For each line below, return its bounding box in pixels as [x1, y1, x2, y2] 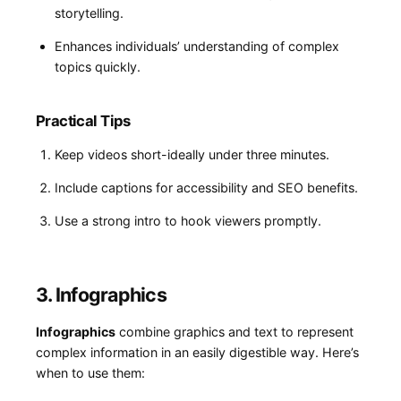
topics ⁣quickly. [54, 59, 141, 75]
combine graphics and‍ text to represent [115, 324, 354, 340]
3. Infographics [36, 283, 166, 307]
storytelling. [54, 4, 124, 21]
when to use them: [36, 365, 145, 381]
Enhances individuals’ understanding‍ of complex [54, 38, 339, 55]
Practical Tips [36, 112, 131, 131]
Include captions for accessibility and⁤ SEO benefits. [54, 180, 358, 195]
